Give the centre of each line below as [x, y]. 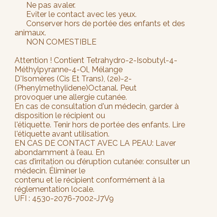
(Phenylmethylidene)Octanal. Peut [76, 88]
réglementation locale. [54, 189]
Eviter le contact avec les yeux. [76, 14]
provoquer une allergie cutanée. [71, 97]
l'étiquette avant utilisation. [62, 134]
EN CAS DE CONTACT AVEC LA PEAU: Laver [95, 143]
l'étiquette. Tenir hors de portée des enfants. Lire [100, 124]
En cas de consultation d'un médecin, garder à [97, 106]
